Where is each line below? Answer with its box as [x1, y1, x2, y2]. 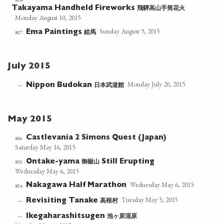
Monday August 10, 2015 [15, 13, 81, 22]
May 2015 [7, 115, 52, 125]
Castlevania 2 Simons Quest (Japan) [26, 134, 166, 142]
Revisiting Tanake [26, 197, 100, 205]
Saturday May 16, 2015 [15, 143, 75, 152]
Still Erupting [99, 158, 155, 166]
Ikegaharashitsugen [26, 213, 107, 221]
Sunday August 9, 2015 [99, 27, 160, 36]
